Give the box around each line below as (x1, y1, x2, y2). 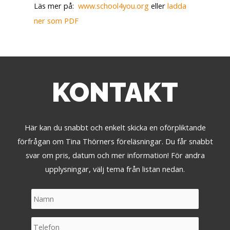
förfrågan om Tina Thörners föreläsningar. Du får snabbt (17, 136, 213, 146)
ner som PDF (34, 15, 79, 26)
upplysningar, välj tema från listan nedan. (45, 163, 185, 174)
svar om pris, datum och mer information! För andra (25, 149, 205, 160)
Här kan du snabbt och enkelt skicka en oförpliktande (24, 122, 206, 132)
